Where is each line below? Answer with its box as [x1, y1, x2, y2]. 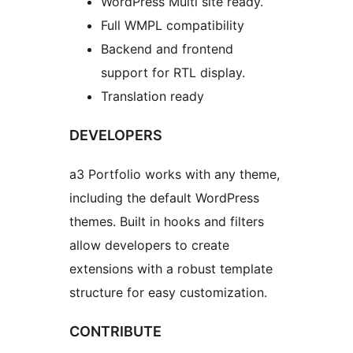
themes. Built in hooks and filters [69, 214, 264, 230]
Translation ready [101, 88, 204, 105]
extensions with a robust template [69, 261, 273, 277]
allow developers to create [69, 237, 229, 254]
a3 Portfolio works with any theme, [69, 166, 280, 183]
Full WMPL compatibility [101, 17, 244, 34]
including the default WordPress [69, 190, 259, 206]
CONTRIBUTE [69, 323, 162, 340]
